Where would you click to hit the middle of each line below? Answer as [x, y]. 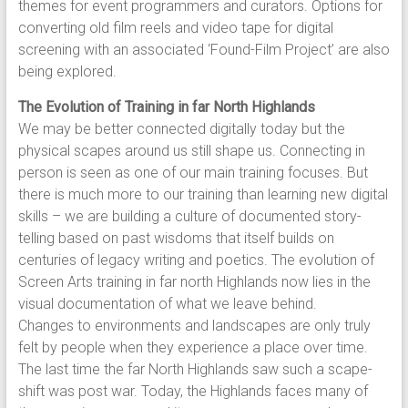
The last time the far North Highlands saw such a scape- [195, 369]
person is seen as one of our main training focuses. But [193, 173]
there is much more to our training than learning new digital [203, 194]
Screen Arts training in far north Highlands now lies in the [194, 282]
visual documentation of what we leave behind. [167, 304]
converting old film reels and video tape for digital [175, 28]
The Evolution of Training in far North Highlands [166, 107]
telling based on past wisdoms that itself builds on [176, 238]
